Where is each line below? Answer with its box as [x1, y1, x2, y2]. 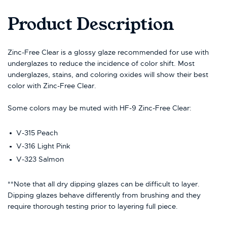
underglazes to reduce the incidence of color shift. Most [8, 59, 195, 68]
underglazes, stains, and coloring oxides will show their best [8, 70, 208, 80]
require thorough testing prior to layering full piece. [8, 201, 178, 211]
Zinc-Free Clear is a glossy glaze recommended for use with [8, 48, 209, 57]
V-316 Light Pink [16, 141, 70, 151]
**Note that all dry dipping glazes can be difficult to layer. [8, 179, 200, 188]
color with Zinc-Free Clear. [8, 81, 96, 91]
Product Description [8, 12, 174, 37]
